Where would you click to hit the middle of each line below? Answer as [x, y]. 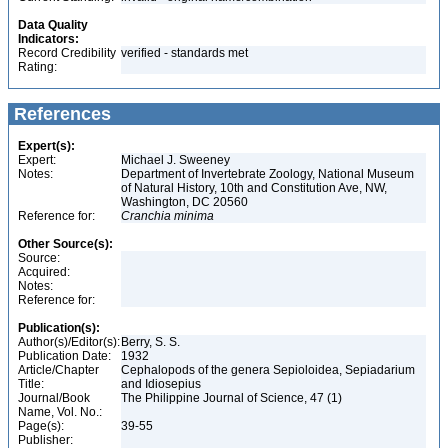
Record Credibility [67, 53]
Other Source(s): [65, 244]
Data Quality [53, 25]
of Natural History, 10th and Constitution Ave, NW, [254, 188]
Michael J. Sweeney [177, 160]
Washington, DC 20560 [186, 202]
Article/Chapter [58, 370]
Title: [31, 384]
